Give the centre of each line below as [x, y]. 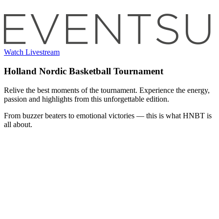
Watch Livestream [32, 52]
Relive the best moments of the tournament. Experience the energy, [107, 90]
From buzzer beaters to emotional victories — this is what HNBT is [108, 115]
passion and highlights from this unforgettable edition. [87, 99]
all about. [18, 124]
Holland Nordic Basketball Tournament [84, 71]
